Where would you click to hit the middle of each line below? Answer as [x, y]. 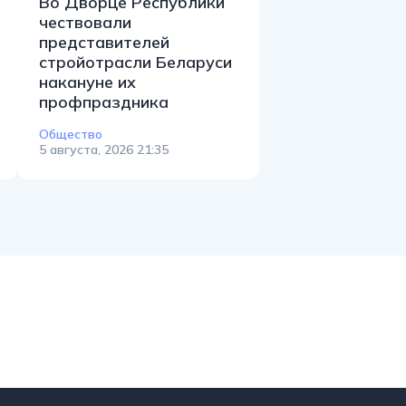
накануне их [87, 82]
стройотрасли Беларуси [135, 62]
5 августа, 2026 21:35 [104, 149]
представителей [104, 42]
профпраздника [104, 101]
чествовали [85, 22]
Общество [71, 134]
